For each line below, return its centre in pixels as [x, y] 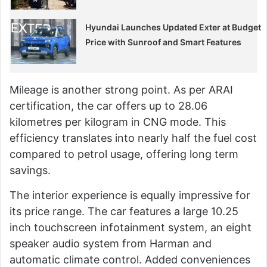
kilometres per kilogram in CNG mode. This [118, 122]
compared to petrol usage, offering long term [124, 154]
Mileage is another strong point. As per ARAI [121, 89]
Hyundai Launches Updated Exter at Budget [173, 27]
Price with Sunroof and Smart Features [164, 42]
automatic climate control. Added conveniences [130, 259]
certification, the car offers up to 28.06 [108, 105]
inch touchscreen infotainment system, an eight [131, 227]
